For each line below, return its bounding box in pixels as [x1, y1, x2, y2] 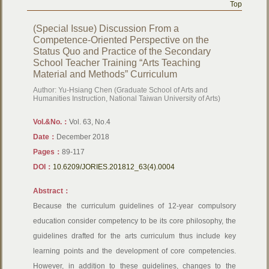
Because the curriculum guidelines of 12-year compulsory [33, 202, 236, 210]
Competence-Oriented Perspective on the [33, 35, 210, 45]
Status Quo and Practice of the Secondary [33, 46, 211, 56]
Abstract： [33, 187, 71, 195]
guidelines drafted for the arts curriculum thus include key [33, 232, 236, 240]
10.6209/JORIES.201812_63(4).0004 [53, 163, 175, 171]
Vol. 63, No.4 [69, 118, 111, 126]
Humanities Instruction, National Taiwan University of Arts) [33, 94, 221, 103]
